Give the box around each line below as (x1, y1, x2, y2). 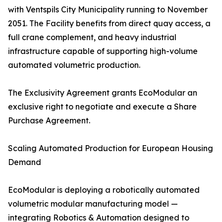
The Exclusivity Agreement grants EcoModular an (8, 88, 197, 98)
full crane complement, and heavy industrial (8, 32, 176, 43)
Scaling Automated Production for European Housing (8, 143, 213, 154)
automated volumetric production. (8, 60, 140, 70)
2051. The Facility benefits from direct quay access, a (8, 18, 211, 29)
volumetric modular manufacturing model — (8, 199, 178, 209)
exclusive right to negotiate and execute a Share (8, 102, 197, 112)
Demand (8, 157, 41, 167)
